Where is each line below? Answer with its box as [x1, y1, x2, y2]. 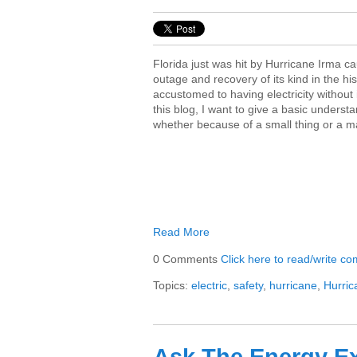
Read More [153, 226, 210, 238]
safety [233, 279, 263, 292]
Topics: [153, 279, 191, 292]
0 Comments [153, 253, 221, 265]
